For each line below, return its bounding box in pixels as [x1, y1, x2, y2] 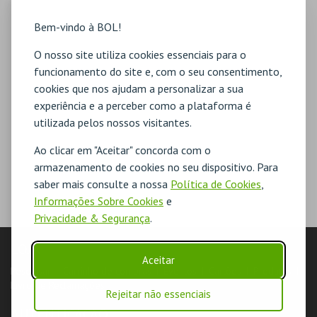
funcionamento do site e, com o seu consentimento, [34, 64, 282, 79]
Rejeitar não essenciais [106, 287, 211, 301]
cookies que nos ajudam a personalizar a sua [34, 81, 243, 96]
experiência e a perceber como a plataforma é [34, 98, 251, 113]
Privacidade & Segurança [34, 210, 150, 225]
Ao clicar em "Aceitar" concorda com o [34, 142, 211, 157]
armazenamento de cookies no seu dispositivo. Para [34, 159, 278, 174]
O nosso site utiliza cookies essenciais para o [34, 47, 246, 62]
